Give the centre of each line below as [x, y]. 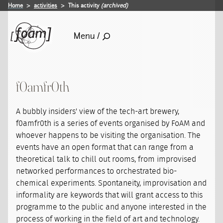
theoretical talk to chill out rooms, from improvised [106, 159]
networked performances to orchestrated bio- [97, 171]
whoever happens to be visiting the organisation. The [109, 135]
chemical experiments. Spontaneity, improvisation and [111, 183]
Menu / [87, 36]
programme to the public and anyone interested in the [111, 207]
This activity [85, 6]
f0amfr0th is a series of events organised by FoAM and [111, 123]
